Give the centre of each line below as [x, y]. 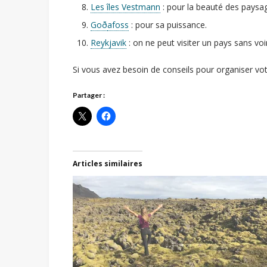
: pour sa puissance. [168, 24]
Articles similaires [108, 163]
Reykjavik [108, 42]
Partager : [89, 95]
